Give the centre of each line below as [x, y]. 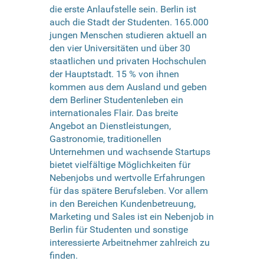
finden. [64, 255]
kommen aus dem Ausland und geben [128, 87]
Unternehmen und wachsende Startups [130, 151]
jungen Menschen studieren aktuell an [128, 35]
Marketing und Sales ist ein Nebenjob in [132, 216]
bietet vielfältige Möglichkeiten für [120, 164]
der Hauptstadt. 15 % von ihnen [114, 74]
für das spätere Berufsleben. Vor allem [129, 190]
